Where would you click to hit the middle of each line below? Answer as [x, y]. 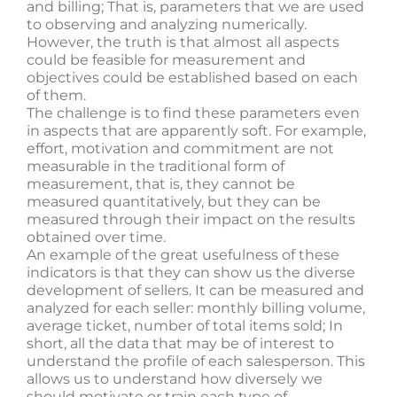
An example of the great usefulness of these [183, 255]
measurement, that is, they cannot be [161, 184]
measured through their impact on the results [191, 219]
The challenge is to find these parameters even [193, 113]
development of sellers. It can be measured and [195, 290]
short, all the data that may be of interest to [180, 343]
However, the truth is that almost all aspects [183, 42]
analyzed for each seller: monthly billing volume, [196, 308]
